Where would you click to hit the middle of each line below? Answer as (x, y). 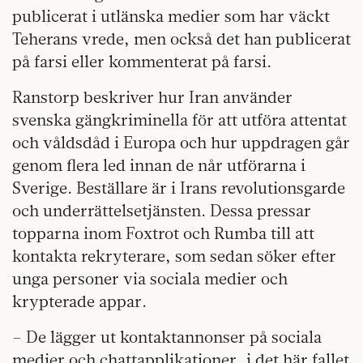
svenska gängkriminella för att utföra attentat (179, 119)
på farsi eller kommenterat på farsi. (142, 61)
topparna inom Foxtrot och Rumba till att (163, 233)
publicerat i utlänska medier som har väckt (171, 15)
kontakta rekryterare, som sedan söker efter (174, 255)
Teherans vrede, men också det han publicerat (181, 38)
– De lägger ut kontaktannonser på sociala (167, 336)
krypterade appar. (79, 301)
